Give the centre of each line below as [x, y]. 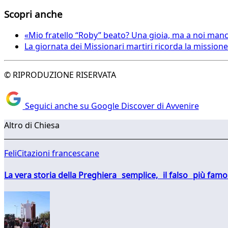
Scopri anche [33, 14]
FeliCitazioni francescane [52, 153]
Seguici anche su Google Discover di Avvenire [111, 106]
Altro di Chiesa [32, 125]
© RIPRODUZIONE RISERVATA [60, 75]
